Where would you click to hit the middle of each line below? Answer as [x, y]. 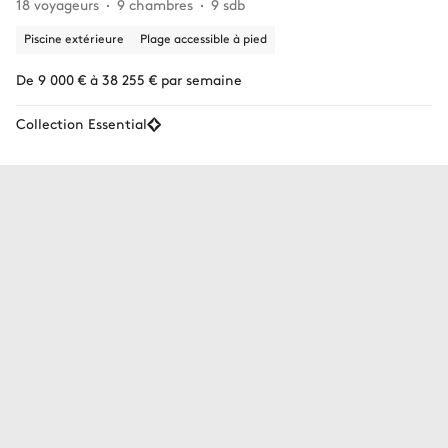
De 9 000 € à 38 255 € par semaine [129, 78]
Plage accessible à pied [203, 37]
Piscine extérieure [74, 37]
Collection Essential [81, 122]
